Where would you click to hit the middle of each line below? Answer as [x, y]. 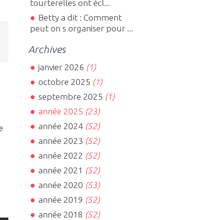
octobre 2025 [64, 82]
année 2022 [60, 156]
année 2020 [60, 185]
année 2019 [60, 200]
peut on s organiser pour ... [82, 28]
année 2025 [60, 111]
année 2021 [60, 170]
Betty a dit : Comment [80, 18]
